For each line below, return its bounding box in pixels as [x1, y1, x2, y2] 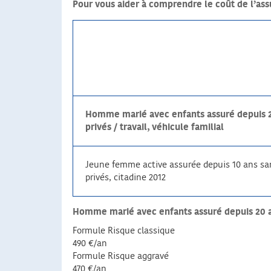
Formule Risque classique [73, 226, 175, 236]
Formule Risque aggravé [73, 252, 169, 261]
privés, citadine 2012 [85, 173, 166, 183]
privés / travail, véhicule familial [85, 123, 224, 132]
